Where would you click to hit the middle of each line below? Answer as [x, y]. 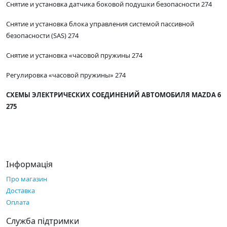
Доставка [21, 191]
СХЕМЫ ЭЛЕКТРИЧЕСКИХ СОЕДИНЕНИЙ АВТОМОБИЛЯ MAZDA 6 [113, 95]
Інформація [29, 164]
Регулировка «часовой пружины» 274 [66, 75]
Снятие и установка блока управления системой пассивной [100, 24]
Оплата [18, 202]
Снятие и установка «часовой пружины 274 [74, 55]
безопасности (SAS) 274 [42, 36]
